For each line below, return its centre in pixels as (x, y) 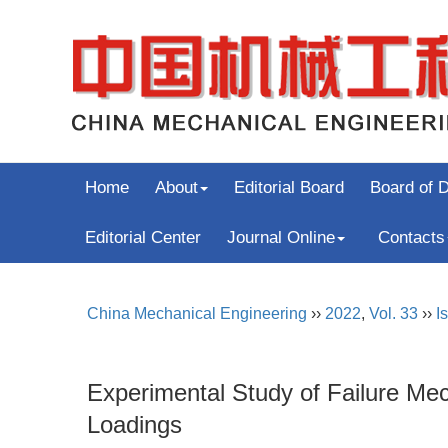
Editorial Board (289, 187)
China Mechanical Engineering (197, 313)
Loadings (134, 424)
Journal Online (281, 237)
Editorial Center (143, 237)
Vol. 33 (393, 313)
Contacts (411, 237)
